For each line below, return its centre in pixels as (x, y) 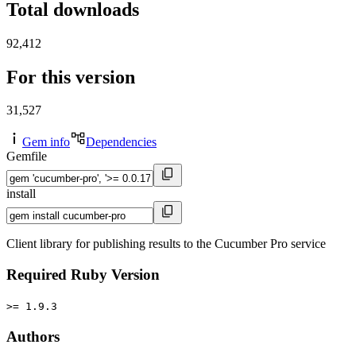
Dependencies (121, 142)
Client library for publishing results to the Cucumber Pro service (166, 244)
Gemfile (27, 157)
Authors (33, 336)
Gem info (46, 142)
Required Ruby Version (83, 275)
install (21, 194)
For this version (71, 77)
